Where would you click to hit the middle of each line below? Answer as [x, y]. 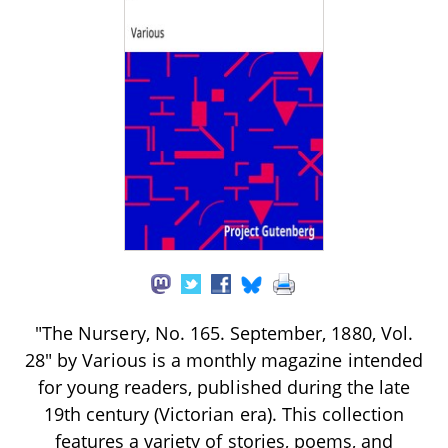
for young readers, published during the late [224, 386]
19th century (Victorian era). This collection [224, 413]
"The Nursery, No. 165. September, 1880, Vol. [224, 332]
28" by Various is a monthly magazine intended [224, 359]
